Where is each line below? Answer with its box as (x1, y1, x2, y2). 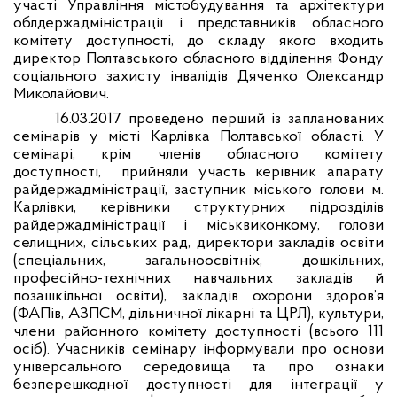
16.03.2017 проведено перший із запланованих (55, 111, 384, 128)
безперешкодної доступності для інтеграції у (13, 377, 384, 393)
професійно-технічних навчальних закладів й (13, 270, 384, 287)
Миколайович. (13, 86, 109, 103)
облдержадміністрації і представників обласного (13, 15, 384, 32)
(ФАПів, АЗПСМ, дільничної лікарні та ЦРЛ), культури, (13, 306, 384, 323)
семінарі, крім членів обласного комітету (13, 146, 384, 163)
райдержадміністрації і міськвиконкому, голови (13, 217, 384, 234)
